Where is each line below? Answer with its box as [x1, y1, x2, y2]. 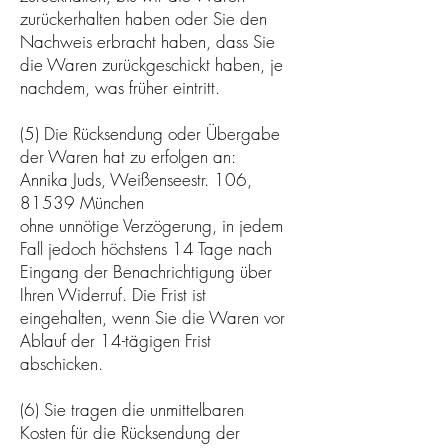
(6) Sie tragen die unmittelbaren [20, 397, 244, 421]
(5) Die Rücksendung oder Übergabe [20, 121, 280, 145]
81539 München [20, 190, 149, 214]
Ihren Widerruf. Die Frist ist [20, 282, 206, 306]
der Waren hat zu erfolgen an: [20, 144, 236, 168]
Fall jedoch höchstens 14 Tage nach [20, 236, 272, 260]
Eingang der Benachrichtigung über [20, 259, 272, 283]
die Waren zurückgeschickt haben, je [20, 52, 283, 76]
